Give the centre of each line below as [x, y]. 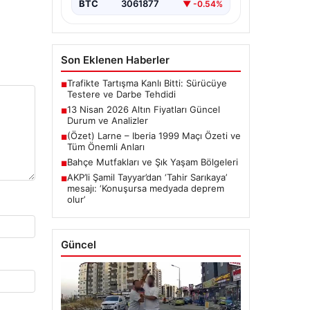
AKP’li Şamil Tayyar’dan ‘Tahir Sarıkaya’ [147, 177]
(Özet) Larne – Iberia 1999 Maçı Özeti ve [154, 136]
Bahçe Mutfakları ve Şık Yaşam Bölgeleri [152, 162]
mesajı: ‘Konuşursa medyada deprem [145, 189]
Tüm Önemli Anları [106, 147]
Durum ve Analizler [107, 121]
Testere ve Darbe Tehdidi [121, 94]
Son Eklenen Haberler [115, 60]
